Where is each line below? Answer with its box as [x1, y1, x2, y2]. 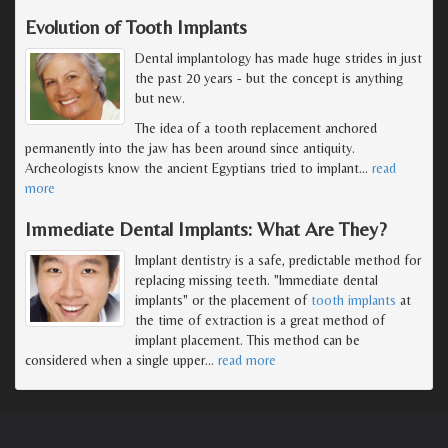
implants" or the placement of [135, 291, 311, 308]
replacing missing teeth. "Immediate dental [135, 271, 378, 288]
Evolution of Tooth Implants [25, 14, 247, 38]
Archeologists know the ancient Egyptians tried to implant [25, 159, 359, 176]
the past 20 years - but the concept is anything [135, 69, 403, 86]
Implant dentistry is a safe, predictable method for [135, 251, 421, 268]
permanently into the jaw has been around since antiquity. [25, 139, 355, 156]
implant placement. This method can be [135, 331, 360, 348]
